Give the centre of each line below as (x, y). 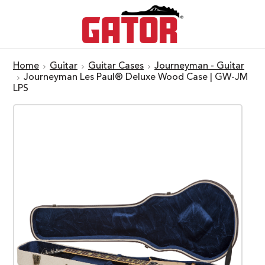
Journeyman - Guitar (199, 66)
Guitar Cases (116, 66)
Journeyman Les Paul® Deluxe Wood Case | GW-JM (136, 77)
